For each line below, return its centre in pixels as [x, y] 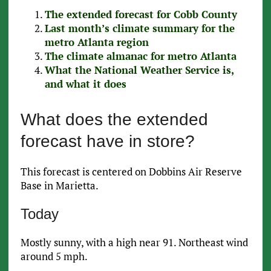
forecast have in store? [107, 142]
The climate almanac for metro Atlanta [140, 56]
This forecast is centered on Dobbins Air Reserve [131, 172]
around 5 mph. [54, 256]
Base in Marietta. [59, 186]
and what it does [85, 84]
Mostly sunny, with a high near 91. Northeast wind [134, 243]
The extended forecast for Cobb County [141, 15]
